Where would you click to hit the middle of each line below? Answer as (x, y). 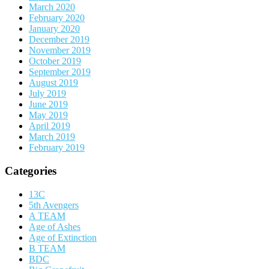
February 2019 (57, 148)
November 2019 (60, 50)
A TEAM (47, 216)
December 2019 (59, 40)
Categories (31, 171)
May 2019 (48, 115)
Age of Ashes (55, 226)
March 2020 (52, 7)
